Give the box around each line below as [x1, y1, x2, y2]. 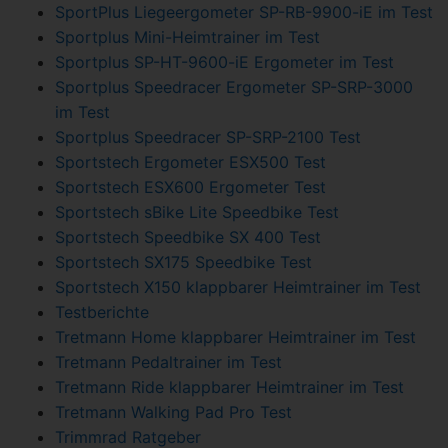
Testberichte [55, 302, 149, 322]
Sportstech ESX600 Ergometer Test [55, 177, 326, 197]
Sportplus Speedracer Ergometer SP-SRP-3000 [55, 77, 413, 97]
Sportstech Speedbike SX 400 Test [55, 227, 321, 247]
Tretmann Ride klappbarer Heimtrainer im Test [55, 377, 404, 397]
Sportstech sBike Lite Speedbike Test [55, 202, 339, 222]
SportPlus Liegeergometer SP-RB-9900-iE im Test [55, 2, 433, 22]
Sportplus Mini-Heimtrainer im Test [55, 27, 320, 47]
